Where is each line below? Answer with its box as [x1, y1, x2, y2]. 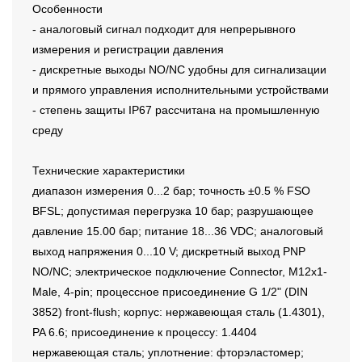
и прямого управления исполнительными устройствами [32, 83, 329, 97]
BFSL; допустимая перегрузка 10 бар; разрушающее [32, 204, 314, 218]
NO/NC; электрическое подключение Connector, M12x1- [32, 265, 327, 279]
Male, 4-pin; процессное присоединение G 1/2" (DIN [32, 285, 308, 299]
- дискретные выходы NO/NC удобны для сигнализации [32, 63, 326, 77]
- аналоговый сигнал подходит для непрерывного [32, 23, 296, 36]
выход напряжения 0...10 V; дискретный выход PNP [32, 245, 305, 259]
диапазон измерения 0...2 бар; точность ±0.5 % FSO [32, 184, 310, 198]
